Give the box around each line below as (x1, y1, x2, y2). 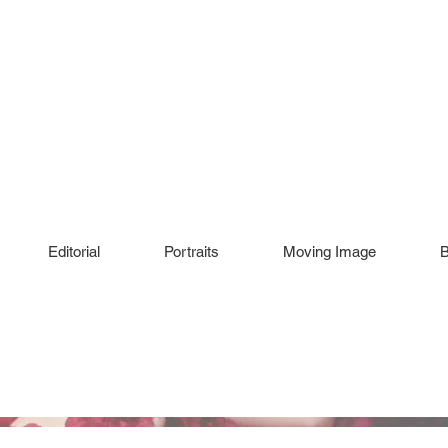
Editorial (48, 243, 100, 260)
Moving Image (283, 243, 376, 260)
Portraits (164, 243, 219, 260)
